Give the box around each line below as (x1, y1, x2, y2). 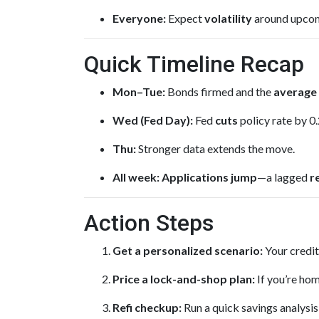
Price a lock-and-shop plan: (113, 272, 255, 286)
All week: (113, 170, 159, 184)
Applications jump (162, 170, 257, 184)
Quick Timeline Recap (84, 51, 304, 78)
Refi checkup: (113, 300, 182, 314)
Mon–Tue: (113, 85, 165, 98)
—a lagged (257, 170, 310, 184)
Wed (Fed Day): (113, 113, 193, 127)
